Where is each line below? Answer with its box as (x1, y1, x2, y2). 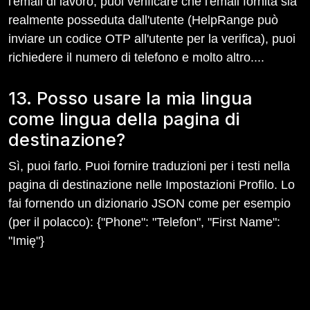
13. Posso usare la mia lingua (8, 88, 253, 109)
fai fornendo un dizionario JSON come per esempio (8, 197, 291, 210)
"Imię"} (8, 234, 44, 248)
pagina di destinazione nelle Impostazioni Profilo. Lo (8, 178, 295, 192)
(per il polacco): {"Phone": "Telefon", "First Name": (8, 215, 280, 229)
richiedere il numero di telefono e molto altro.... (8, 51, 264, 64)
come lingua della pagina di (8, 109, 239, 129)
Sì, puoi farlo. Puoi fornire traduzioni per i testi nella (8, 159, 290, 173)
